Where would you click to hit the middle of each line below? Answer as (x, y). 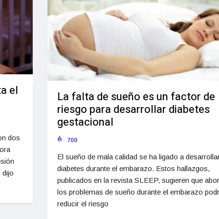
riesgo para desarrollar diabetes (133, 110)
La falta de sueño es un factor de (136, 97)
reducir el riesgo (83, 204)
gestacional (85, 122)
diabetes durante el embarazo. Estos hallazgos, (133, 169)
